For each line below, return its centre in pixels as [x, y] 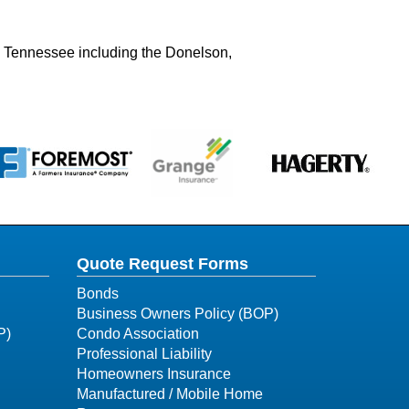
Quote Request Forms [162, 264]
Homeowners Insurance [153, 374]
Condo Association [137, 334]
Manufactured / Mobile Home [169, 394]
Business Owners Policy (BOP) [177, 314]
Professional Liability [144, 354]
